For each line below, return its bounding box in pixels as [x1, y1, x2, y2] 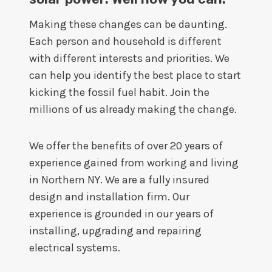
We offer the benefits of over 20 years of [29, 139, 223, 152]
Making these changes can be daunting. [29, 18, 227, 31]
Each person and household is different [29, 35, 222, 48]
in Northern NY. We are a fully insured [29, 173, 209, 186]
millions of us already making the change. [29, 103, 237, 116]
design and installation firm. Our [29, 190, 189, 203]
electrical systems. [29, 241, 120, 254]
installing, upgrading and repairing [29, 224, 202, 237]
